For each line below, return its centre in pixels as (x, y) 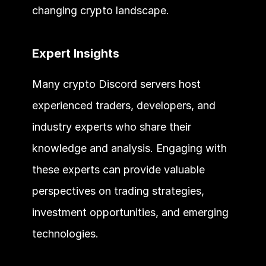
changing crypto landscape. (100, 10)
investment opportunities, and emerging (130, 212)
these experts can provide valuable (118, 169)
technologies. (65, 233)
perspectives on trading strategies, (118, 191)
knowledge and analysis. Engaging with (129, 148)
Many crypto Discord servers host (116, 84)
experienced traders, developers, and (123, 105)
